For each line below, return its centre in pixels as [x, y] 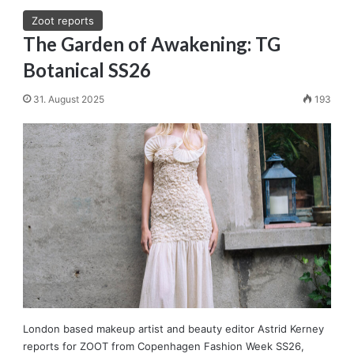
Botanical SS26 [87, 70]
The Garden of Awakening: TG [152, 43]
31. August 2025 [69, 99]
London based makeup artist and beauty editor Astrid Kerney [174, 329]
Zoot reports [63, 20]
